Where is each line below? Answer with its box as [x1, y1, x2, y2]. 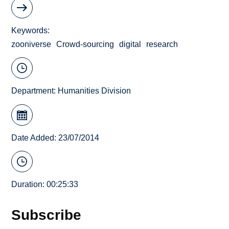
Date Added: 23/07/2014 [11, 133, 100, 142]
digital [119, 39, 142, 49]
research [146, 39, 178, 49]
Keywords [11, 26, 48, 35]
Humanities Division [58, 86, 131, 96]
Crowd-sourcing [56, 39, 114, 49]
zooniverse [11, 39, 52, 49]
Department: [11, 86, 58, 96]
